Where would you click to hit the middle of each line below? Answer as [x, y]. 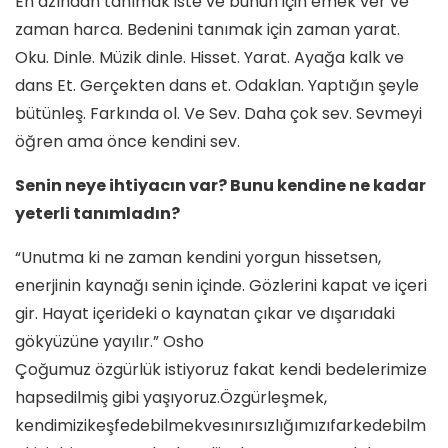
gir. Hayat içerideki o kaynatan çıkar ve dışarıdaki [205, 313]
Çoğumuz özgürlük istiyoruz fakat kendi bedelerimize [221, 369]
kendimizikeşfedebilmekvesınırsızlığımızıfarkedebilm [220, 425]
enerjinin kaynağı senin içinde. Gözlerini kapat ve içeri [221, 285]
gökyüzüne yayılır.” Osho [109, 341]
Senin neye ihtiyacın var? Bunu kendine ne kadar [220, 185]
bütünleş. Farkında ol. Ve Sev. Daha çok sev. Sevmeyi [218, 113]
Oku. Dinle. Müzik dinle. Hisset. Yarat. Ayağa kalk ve [209, 57]
